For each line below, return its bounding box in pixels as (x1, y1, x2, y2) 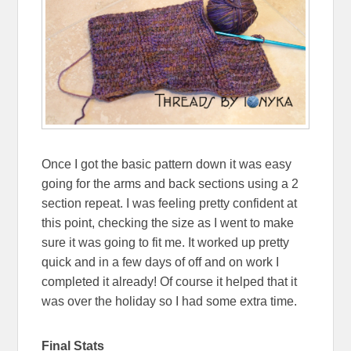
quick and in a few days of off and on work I (42, 255, 280, 270)
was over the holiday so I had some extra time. (42, 295, 298, 309)
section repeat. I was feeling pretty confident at (42, 197, 298, 211)
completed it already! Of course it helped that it (42, 275, 298, 289)
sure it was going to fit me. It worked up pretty (42, 236, 290, 250)
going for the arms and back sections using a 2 (42, 177, 299, 191)
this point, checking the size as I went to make (42, 216, 295, 230)
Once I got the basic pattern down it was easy (42, 157, 292, 172)
